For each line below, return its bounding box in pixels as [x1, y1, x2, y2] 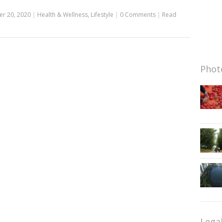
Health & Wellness [37, 10, 88, 19]
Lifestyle [90, 10, 113, 19]
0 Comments [119, 10, 156, 19]
